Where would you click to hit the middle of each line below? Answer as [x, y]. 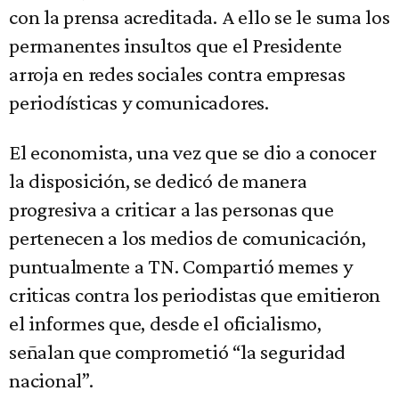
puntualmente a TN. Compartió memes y [181, 266]
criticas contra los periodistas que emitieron [195, 295]
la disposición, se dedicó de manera [158, 181]
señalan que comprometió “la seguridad [178, 352]
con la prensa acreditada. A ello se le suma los [199, 17]
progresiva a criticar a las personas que [171, 209]
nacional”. [51, 380]
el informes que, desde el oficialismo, [165, 323]
